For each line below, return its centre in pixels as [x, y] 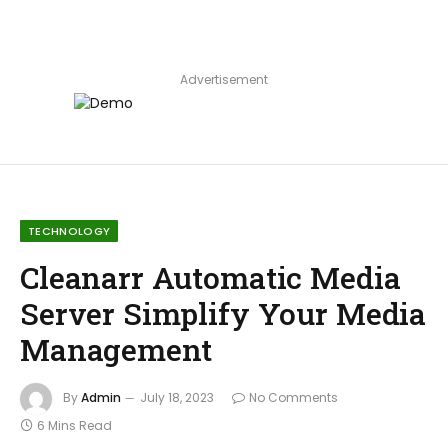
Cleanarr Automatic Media [210, 277]
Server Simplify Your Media [223, 313]
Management [116, 349]
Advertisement [224, 80]
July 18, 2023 [177, 398]
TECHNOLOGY [69, 231]
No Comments [293, 398]
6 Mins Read [74, 426]
